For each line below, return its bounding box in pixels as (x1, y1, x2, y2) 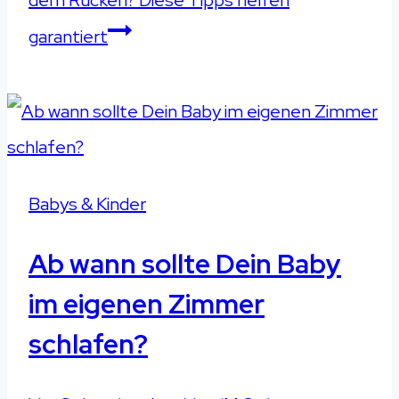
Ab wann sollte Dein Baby (28, 246, 341, 282)
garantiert (28, 25, 108, 49)
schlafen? (28, 326, 148, 362)
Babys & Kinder (28, 192, 146, 216)
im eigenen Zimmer (28, 286, 265, 322)
